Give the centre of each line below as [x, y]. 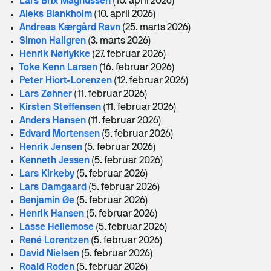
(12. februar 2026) [151, 81]
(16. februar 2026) [137, 68]
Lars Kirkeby [47, 174]
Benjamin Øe [47, 201]
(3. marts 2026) [119, 41]
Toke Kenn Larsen [58, 68]
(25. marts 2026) [157, 28]
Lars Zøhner [46, 94]
